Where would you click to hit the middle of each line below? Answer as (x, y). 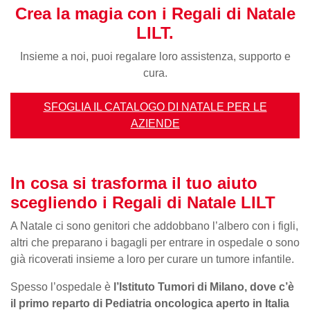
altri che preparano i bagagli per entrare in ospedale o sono (155, 242)
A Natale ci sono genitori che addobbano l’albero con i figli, (154, 226)
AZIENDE (155, 123)
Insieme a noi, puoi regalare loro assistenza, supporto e (155, 56)
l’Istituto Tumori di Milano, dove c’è (204, 286)
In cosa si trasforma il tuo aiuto (134, 183)
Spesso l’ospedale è (62, 286)
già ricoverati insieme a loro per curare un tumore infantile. (152, 259)
